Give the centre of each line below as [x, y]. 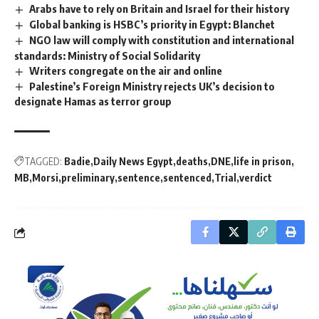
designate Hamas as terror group [93, 101]
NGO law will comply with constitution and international [162, 40]
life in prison [262, 162]
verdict [256, 178]
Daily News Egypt [133, 162]
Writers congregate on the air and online [126, 70]
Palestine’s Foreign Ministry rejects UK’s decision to [152, 86]
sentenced [187, 178]
